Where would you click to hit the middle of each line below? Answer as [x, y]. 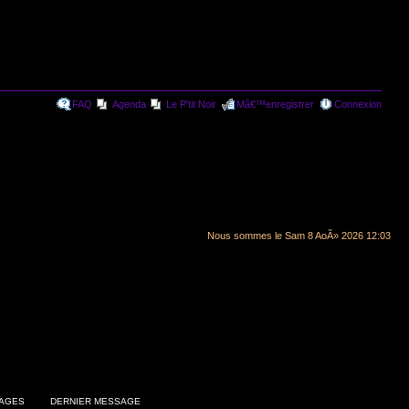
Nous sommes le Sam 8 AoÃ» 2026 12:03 [299, 236]
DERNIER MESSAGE [95, 401]
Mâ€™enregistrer [275, 104]
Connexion [358, 104]
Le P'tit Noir [191, 104]
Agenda [129, 104]
